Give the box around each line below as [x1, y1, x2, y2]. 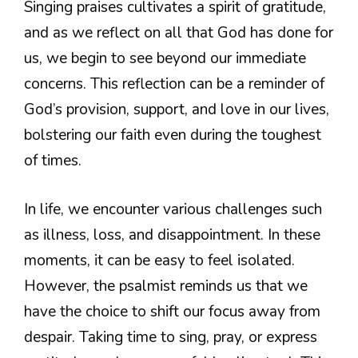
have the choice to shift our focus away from [24, 300, 320, 322]
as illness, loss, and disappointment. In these [24, 224, 320, 245]
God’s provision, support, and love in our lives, [24, 99, 329, 121]
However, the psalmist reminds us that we [24, 275, 308, 296]
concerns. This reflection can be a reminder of [24, 74, 324, 95]
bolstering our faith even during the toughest [24, 125, 321, 146]
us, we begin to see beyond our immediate [24, 48, 306, 70]
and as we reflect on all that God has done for [24, 22, 333, 44]
